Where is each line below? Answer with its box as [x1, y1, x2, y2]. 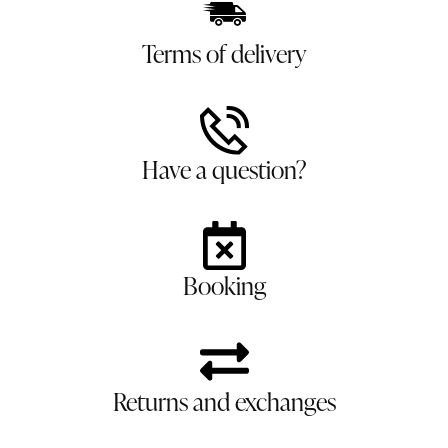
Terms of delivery [141, 36, 307, 71]
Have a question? [141, 152, 307, 187]
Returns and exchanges [112, 384, 336, 419]
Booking [182, 268, 266, 303]
